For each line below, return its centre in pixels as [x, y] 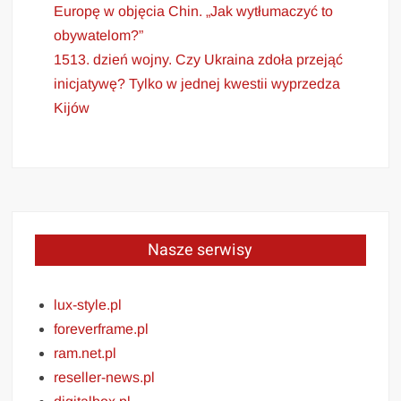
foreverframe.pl [102, 329]
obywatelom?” [99, 36]
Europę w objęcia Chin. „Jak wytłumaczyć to [194, 12]
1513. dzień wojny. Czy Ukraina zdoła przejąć [199, 60]
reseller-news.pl [105, 378]
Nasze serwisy [200, 251]
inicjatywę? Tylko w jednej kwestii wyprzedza [197, 84]
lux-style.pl [88, 305]
